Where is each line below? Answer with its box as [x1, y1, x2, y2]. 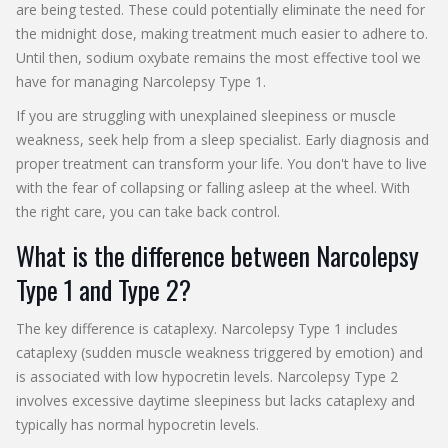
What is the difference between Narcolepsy [16, 235, 419, 275]
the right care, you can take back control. [16, 201, 280, 221]
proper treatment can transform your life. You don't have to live [16, 153, 427, 173]
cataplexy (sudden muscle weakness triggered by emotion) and [16, 342, 423, 362]
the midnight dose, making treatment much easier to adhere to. [16, 23, 428, 43]
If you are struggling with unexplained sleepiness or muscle [16, 105, 396, 125]
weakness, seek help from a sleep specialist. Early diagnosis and [16, 129, 429, 149]
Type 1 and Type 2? [16, 269, 191, 309]
